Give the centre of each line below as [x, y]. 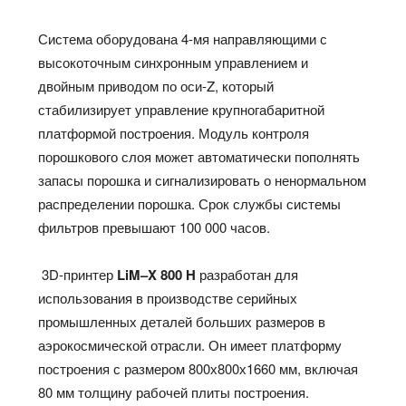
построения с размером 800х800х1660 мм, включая [198, 369]
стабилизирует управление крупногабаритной [182, 110]
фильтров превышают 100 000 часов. [155, 227]
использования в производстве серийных [168, 298]
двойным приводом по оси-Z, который [156, 86]
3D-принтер [78, 275]
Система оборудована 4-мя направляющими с [183, 39]
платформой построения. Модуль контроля [174, 133]
